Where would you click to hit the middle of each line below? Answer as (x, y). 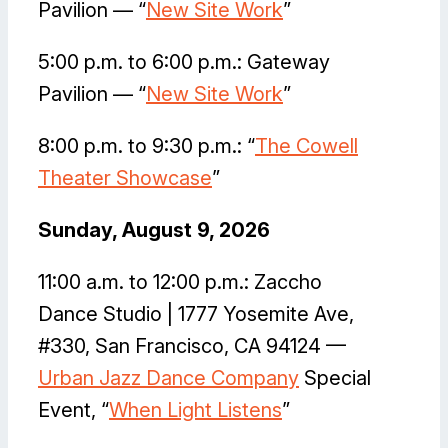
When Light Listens (195, 410)
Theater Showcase (125, 178)
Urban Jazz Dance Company (168, 378)
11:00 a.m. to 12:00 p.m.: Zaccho (180, 282)
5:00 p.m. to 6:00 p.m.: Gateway (184, 62)
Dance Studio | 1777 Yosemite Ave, (196, 314)
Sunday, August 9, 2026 (154, 230)
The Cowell (306, 146)
